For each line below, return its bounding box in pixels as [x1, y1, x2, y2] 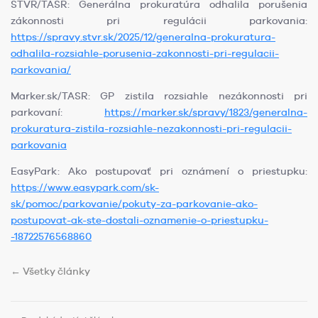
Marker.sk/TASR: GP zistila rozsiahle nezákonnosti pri [11, 90, 307, 102]
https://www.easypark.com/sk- [11, 182, 159, 194]
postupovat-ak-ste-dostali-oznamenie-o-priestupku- [11, 214, 268, 226]
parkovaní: [11, 106, 104, 119]
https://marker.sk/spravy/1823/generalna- [104, 106, 307, 119]
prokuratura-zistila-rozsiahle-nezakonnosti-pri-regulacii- [11, 123, 292, 135]
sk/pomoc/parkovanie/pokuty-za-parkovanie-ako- [11, 198, 258, 210]
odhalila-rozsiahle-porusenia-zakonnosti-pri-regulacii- [11, 48, 279, 60]
